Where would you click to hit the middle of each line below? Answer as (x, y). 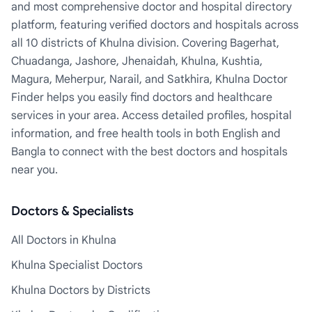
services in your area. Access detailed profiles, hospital (151, 116)
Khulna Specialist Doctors (77, 265)
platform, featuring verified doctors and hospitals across (155, 25)
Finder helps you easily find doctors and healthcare (142, 97)
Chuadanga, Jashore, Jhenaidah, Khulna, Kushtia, (137, 61)
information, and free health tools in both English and (146, 134)
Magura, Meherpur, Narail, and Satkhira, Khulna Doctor (149, 79)
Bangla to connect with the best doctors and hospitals (149, 152)
